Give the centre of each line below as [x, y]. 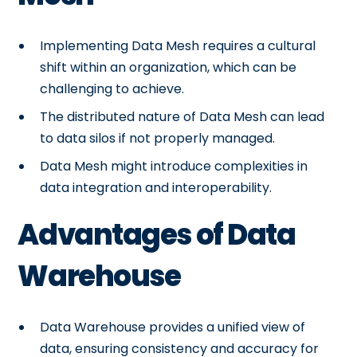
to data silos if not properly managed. [158, 138]
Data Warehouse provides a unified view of [173, 327]
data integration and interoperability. [156, 187]
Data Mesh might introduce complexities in [174, 166]
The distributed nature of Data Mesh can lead [182, 116]
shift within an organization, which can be [169, 67]
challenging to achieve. [112, 88]
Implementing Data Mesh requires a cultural [178, 45]
